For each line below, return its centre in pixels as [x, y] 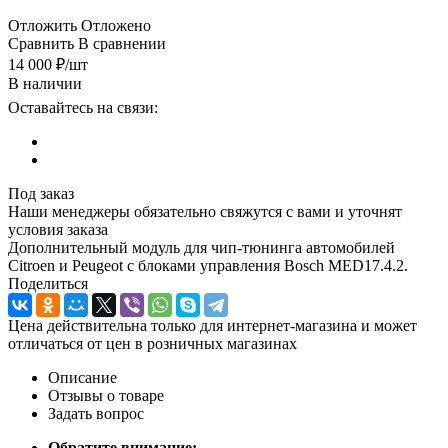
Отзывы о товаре [106, 395]
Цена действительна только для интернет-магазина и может [212, 325]
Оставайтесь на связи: [83, 107]
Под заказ [41, 193]
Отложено [116, 25]
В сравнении [122, 43]
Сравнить [41, 43]
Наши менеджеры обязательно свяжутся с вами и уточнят [205, 211]
